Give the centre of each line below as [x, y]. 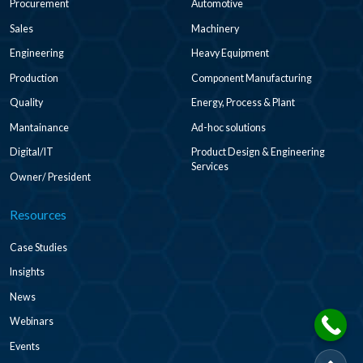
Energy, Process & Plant [243, 103]
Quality [26, 103]
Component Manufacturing [251, 78]
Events [24, 346]
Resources [38, 214]
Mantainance [39, 127]
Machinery [215, 28]
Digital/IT [31, 152]
